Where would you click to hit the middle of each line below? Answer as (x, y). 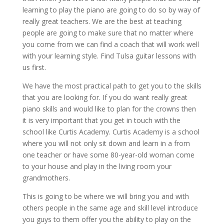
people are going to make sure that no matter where (108, 33)
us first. (34, 67)
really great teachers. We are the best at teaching (102, 21)
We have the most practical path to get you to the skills (112, 86)
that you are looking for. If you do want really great (105, 97)
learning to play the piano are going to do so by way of (111, 10)
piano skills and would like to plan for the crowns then (109, 109)
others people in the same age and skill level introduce (110, 208)
